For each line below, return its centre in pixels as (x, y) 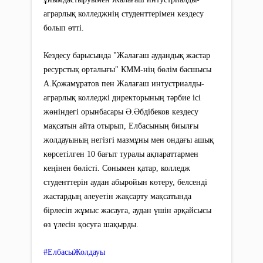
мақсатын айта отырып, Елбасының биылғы (121, 126)
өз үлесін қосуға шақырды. (91, 224)
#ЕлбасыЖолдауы (74, 252)
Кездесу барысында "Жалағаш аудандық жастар (127, 55)
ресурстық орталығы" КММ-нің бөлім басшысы (127, 69)
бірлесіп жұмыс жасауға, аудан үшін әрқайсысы (127, 210)
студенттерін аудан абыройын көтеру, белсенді (125, 182)
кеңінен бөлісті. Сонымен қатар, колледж (117, 168)
